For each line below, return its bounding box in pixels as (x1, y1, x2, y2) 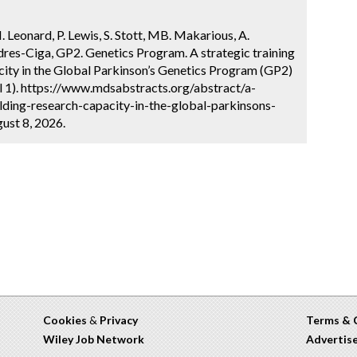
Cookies (43, 313, 87, 327)
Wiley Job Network (43, 332, 144, 346)
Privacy (100, 313, 138, 327)
